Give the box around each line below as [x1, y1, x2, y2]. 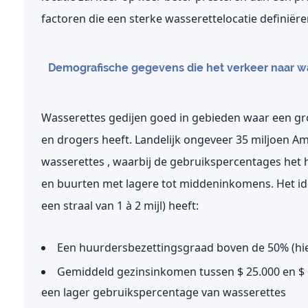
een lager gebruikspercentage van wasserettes [41, 285, 286, 300]
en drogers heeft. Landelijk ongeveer [41, 132, 236, 147]
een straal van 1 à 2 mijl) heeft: [41, 198, 199, 213]
